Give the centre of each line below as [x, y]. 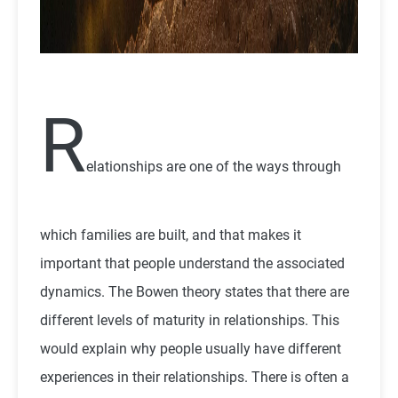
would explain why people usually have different [191, 348]
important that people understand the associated [192, 263]
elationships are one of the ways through [214, 166]
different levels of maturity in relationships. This [190, 320]
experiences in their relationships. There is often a [195, 377]
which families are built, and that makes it [171, 235]
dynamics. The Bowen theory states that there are [195, 291]
